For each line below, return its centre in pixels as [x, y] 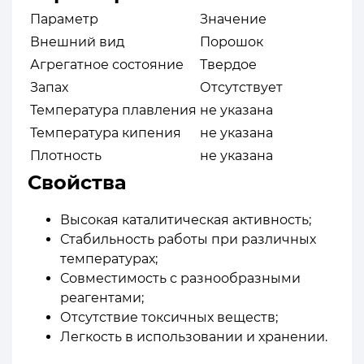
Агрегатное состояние [107, 64]
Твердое [228, 64]
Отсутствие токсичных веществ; [169, 317]
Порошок [232, 41]
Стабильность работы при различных [188, 239]
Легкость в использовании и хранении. [194, 336]
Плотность [66, 155]
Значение [233, 19]
